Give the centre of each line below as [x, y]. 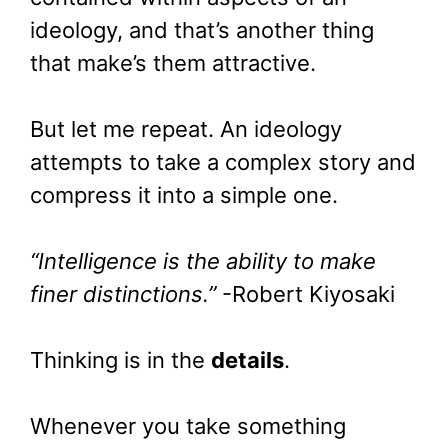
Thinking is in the [120, 360]
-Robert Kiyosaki [308, 294]
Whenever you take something [188, 426]
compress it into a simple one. [184, 195]
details [247, 360]
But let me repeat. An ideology [186, 129]
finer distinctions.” [126, 294]
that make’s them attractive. [173, 63]
